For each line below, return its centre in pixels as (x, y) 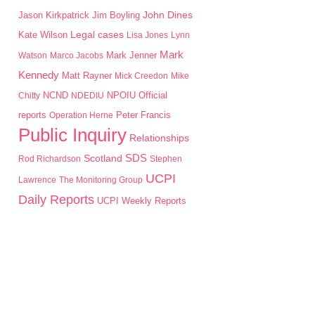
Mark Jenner (131, 55)
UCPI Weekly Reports (142, 201)
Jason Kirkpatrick (54, 15)
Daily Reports (56, 200)
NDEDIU (88, 96)
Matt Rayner (87, 76)
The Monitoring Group (101, 180)
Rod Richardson (50, 159)
